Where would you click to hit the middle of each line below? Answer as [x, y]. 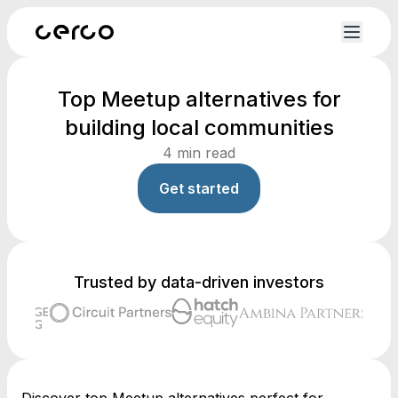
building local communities [199, 127]
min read [204, 153]
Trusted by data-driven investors [199, 282]
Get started [199, 188]
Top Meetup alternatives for [199, 99]
